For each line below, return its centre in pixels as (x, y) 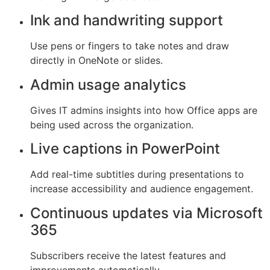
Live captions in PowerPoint (125, 149)
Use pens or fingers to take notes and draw (130, 46)
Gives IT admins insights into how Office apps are (144, 110)
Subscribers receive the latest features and (128, 255)
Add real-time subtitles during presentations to (137, 174)
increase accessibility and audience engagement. (142, 189)
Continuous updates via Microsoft (146, 213)
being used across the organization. (112, 124)
